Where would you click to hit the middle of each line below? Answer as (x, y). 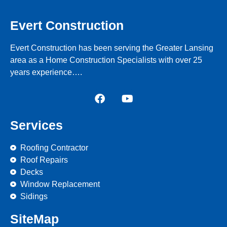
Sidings (34, 197)
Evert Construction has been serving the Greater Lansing (112, 48)
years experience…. (46, 72)
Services (36, 125)
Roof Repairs (44, 160)
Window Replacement (60, 184)
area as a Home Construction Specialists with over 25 (106, 60)
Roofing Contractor (54, 148)
